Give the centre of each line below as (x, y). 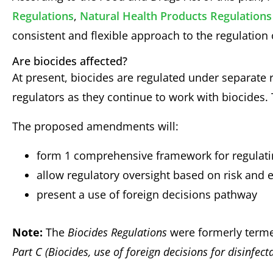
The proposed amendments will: (95, 126)
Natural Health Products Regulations (176, 16)
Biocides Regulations (117, 232)
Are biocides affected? (70, 61)
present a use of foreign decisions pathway (147, 195)
